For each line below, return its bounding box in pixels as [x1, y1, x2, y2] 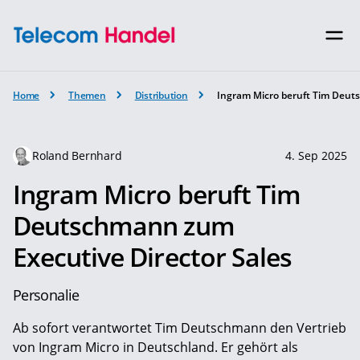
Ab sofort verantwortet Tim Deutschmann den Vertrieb [13, 318, 346, 337]
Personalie [13, 284, 80, 305]
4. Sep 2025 [285, 147, 347, 163]
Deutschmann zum [13, 207, 235, 243]
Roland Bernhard [32, 147, 122, 163]
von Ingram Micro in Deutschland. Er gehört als [13, 337, 298, 356]
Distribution [134, 88, 188, 102]
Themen [68, 88, 106, 102]
